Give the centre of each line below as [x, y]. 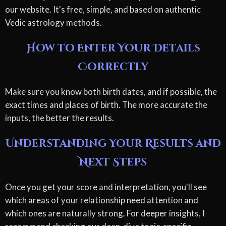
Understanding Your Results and [113, 144]
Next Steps [113, 162]
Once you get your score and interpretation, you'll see [106, 187]
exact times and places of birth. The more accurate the [106, 104]
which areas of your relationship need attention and [102, 200]
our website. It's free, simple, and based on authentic [103, 9]
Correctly [113, 67]
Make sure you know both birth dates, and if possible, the [111, 91]
